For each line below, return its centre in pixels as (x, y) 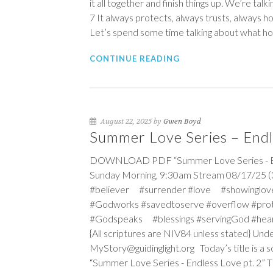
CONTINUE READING (135, 58)
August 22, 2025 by (131, 121)
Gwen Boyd (182, 121)
